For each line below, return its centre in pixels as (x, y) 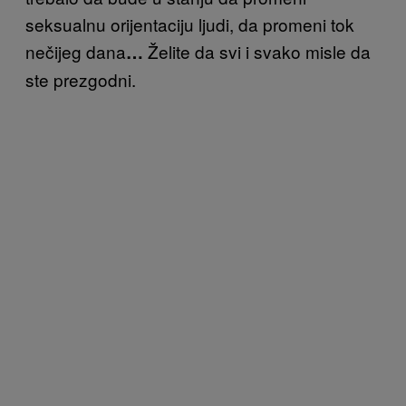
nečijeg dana (76, 51)
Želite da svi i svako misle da (259, 51)
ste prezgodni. (81, 79)
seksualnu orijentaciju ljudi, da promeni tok (190, 24)
